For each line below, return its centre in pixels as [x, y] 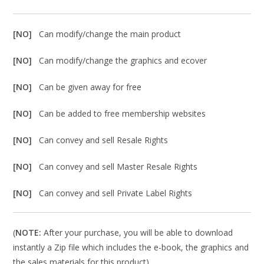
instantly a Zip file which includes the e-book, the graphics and [131, 247]
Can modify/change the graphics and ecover [123, 61]
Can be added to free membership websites [123, 114]
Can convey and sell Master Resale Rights [118, 167]
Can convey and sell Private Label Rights [116, 193]
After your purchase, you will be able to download [137, 233]
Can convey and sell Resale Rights [104, 140]
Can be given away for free [90, 87]
